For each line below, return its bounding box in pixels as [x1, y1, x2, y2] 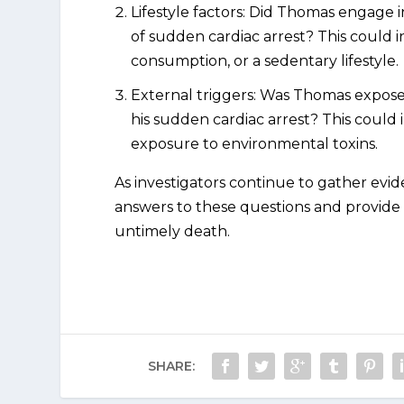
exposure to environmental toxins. [131, 134, 379, 152]
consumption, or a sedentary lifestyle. [131, 51, 399, 69]
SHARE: [147, 357, 195, 374]
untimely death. [115, 222, 231, 240]
